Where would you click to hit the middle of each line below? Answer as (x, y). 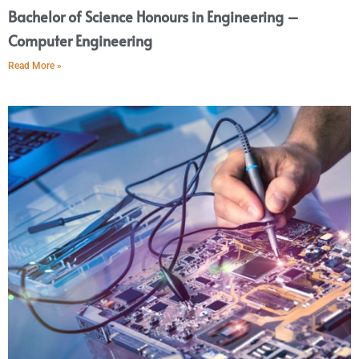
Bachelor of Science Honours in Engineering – (153, 16)
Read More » (35, 65)
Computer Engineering (80, 40)
